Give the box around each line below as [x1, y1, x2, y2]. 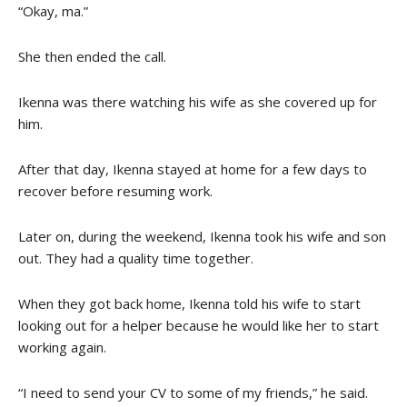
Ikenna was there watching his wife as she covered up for [18, 92, 377, 111]
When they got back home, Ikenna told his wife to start [18, 293, 361, 313]
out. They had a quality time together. [18, 248, 253, 267]
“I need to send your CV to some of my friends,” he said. [18, 382, 368, 402]
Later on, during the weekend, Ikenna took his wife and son [18, 226, 386, 245]
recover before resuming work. [18, 181, 213, 200]
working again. [18, 337, 106, 356]
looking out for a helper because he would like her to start [18, 315, 379, 334]
